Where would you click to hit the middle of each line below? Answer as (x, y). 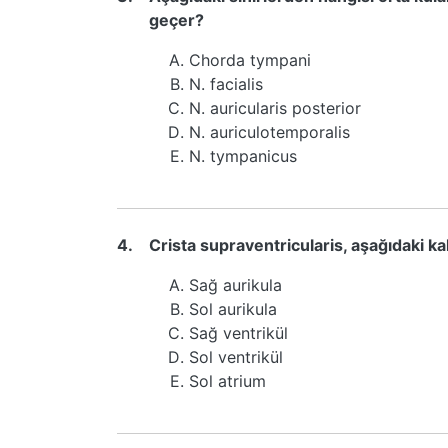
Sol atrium (227, 381)
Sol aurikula (233, 309)
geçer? (176, 20)
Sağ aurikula (235, 285)
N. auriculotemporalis (269, 132)
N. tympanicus (243, 156)
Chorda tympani (250, 60)
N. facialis (226, 84)
